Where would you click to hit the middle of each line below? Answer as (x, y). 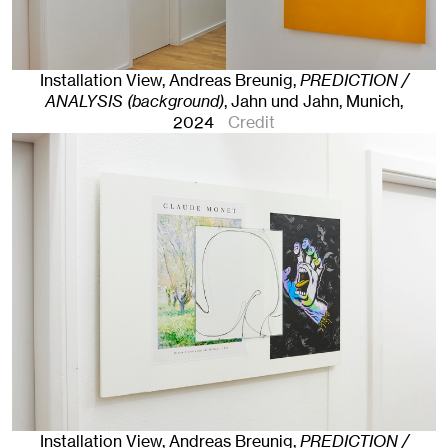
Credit (252, 122)
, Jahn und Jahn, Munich (312, 101)
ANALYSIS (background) (134, 101)
